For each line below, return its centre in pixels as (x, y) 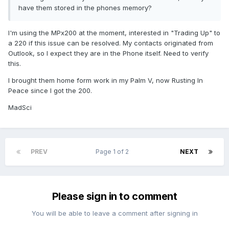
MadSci (20, 108)
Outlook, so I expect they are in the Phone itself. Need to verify (108, 53)
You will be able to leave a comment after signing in (114, 213)
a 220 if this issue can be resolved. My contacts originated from (111, 43)
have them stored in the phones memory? (85, 8)
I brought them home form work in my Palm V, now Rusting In (106, 81)
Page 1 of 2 (114, 152)
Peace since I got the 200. (50, 91)
